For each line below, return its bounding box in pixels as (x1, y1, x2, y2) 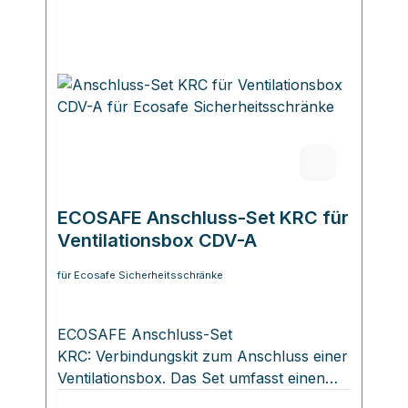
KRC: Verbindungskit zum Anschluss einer (57, 347, 348, 366)
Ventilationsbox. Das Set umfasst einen (57, 369, 325, 388)
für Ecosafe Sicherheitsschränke (57, 269, 223, 282)
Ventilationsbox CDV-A (57, 229, 257, 252)
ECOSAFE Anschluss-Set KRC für (57, 207, 349, 229)
